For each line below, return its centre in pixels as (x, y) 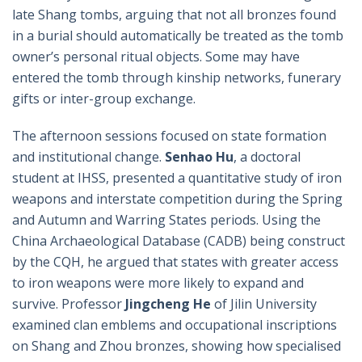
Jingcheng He (170, 303)
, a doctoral (267, 156)
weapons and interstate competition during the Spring (177, 198)
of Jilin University (265, 303)
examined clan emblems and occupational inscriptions (175, 324)
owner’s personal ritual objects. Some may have (156, 56)
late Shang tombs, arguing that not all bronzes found (174, 14)
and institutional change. (88, 156)
